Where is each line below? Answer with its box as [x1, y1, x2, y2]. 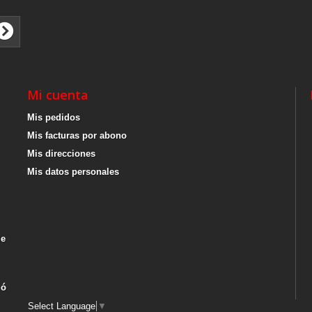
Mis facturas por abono [27, 130, 127, 141]
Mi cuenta [27, 86, 88, 104]
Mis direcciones [27, 148, 95, 159]
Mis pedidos [27, 112, 80, 123]
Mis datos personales [27, 166, 119, 178]
